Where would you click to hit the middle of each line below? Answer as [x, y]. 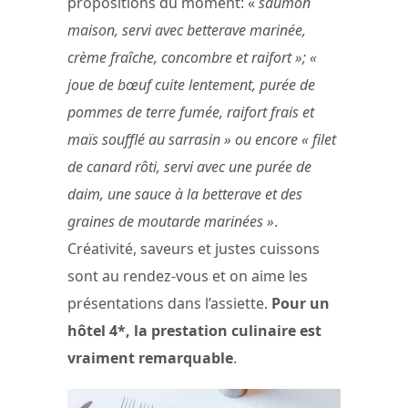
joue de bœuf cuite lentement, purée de [191, 84]
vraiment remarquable [150, 357]
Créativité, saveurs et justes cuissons [194, 248]
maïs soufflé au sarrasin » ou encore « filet [202, 139]
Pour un [301, 303]
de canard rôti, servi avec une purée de [189, 166]
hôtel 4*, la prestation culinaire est [194, 330]
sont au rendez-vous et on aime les [188, 275]
